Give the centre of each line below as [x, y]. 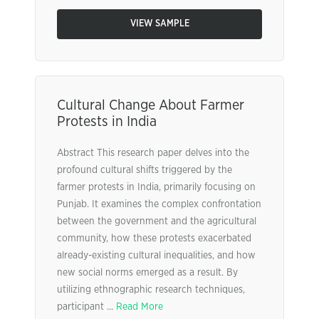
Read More [140, 307]
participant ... [87, 307]
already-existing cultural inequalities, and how [156, 256]
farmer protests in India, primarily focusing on [156, 187]
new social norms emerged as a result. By [147, 273]
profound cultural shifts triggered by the [145, 170]
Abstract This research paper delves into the [153, 153]
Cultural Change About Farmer [151, 105]
